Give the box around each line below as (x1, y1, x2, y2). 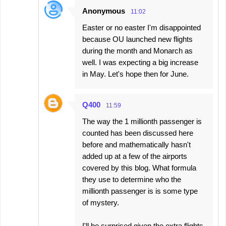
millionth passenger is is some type (82, 186, 198, 195)
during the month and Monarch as (82, 46, 193, 55)
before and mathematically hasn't (82, 140, 191, 149)
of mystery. (82, 198, 119, 207)
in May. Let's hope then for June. (82, 69, 189, 78)
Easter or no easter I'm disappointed (82, 23, 201, 32)
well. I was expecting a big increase (82, 58, 198, 67)
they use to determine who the (82, 175, 181, 184)
